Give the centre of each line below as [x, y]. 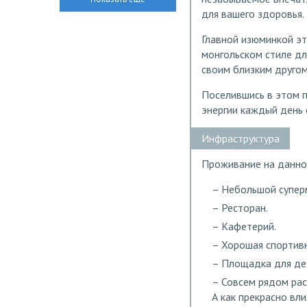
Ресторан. [245, 208]
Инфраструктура [241, 139]
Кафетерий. [249, 226]
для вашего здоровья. [253, 14]
